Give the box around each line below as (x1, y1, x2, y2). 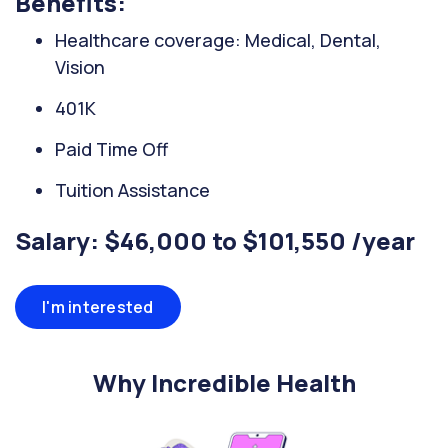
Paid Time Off (55, 137, 168, 161)
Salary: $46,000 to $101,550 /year (15, 224, 415, 257)
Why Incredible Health (92, 366, 356, 399)
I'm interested (42, 296, 154, 318)
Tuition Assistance (55, 178, 210, 202)
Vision (55, 55, 105, 79)
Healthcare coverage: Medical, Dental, (55, 28, 381, 52)
